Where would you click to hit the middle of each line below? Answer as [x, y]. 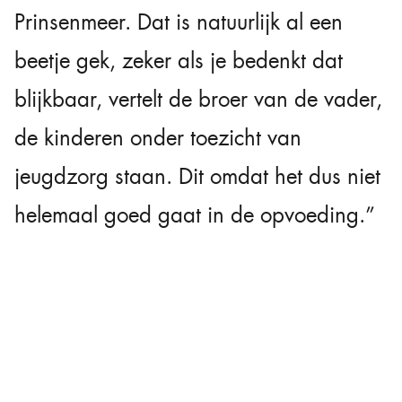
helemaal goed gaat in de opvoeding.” [195, 215]
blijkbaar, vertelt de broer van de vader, [198, 100]
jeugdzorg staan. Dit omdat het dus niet [197, 177]
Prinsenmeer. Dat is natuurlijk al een [179, 22]
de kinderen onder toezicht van [158, 138]
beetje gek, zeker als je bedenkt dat [179, 61]
